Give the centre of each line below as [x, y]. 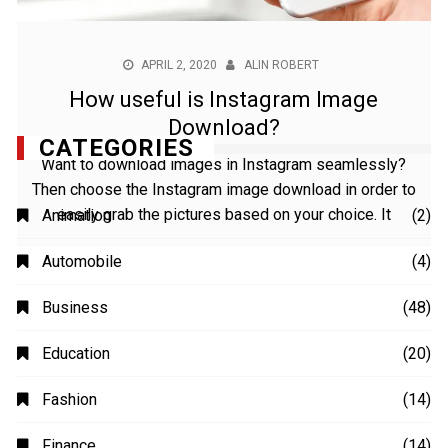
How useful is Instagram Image [224, 100]
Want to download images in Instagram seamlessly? [224, 165]
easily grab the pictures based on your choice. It [223, 215]
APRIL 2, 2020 [179, 65]
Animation [77, 420]
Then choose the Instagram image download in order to [223, 190]
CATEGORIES [117, 352]
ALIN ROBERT [282, 65]
